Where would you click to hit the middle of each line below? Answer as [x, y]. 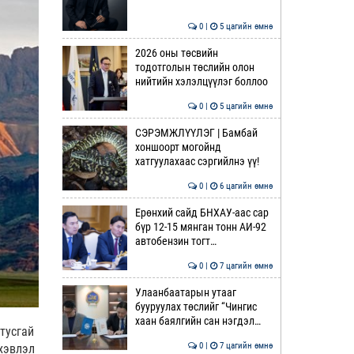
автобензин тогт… [175, 241]
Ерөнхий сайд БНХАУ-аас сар [201, 213]
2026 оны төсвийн [176, 53]
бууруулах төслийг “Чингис [196, 307]
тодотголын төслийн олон [194, 67]
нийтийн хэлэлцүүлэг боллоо [201, 81]
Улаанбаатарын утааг [185, 292]
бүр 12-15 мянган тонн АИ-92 [200, 227]
